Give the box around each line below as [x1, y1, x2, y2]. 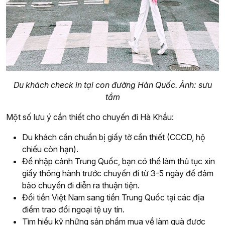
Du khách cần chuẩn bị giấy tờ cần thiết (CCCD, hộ [22, 132, 205, 143]
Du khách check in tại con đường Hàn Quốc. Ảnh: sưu [13, 80, 212, 90]
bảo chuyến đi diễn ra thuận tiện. [22, 180, 140, 191]
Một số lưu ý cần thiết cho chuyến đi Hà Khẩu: [6, 112, 174, 123]
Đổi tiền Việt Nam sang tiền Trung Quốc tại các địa [22, 192, 204, 203]
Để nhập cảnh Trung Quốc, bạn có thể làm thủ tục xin [22, 156, 215, 167]
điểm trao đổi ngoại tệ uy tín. [22, 204, 125, 215]
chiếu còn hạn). [22, 144, 78, 155]
